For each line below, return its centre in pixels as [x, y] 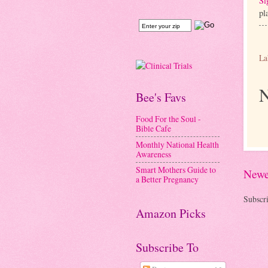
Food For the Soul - [168, 119]
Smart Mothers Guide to [176, 170]
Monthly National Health [177, 144]
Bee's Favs [161, 98]
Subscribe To [167, 248]
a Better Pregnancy [167, 179]
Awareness [153, 154]
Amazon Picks [171, 214]
